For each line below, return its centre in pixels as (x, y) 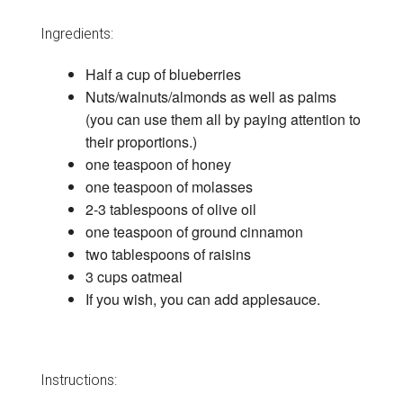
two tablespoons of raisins (168, 255)
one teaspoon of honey (158, 165)
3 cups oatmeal (134, 277)
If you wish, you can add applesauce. (202, 300)
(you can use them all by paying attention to (223, 120)
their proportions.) (141, 142)
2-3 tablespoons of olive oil (170, 210)
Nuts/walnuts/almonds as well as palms (210, 97)
